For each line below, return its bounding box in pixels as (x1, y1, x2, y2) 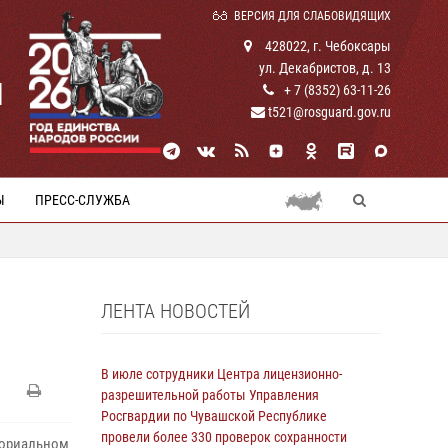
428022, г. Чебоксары (262, 38, 391, 54)
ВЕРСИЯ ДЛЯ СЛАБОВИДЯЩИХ (234, 9, 391, 23)
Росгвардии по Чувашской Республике (101, 408, 327, 424)
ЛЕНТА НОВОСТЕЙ (101, 299, 250, 323)
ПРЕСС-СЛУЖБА (35, 192, 130, 208)
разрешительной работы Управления (101, 387, 319, 403)
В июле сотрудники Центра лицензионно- (101, 366, 342, 382)
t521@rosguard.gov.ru (265, 104, 391, 120)
